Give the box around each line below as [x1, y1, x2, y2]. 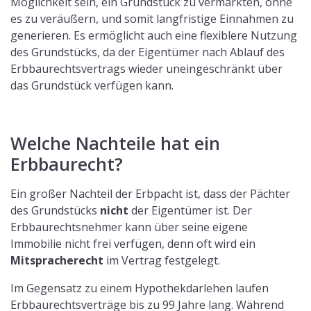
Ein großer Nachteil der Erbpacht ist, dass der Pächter [10, 185, 290, 201]
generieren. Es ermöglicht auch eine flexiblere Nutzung [10, 27, 297, 43]
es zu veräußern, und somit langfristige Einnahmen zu [10, 10, 294, 26]
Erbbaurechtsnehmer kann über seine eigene [10, 219, 248, 235]
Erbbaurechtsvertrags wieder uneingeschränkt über [10, 60, 283, 76]
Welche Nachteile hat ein [10, 131, 220, 155]
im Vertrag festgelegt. [103, 252, 220, 268]
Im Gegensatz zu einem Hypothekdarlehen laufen [10, 280, 269, 296]
